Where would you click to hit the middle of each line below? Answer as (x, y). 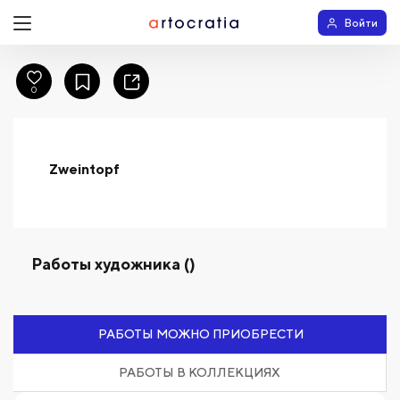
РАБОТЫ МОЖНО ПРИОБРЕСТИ (200, 334)
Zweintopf (84, 169)
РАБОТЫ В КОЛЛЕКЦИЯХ (200, 372)
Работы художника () (113, 264)
